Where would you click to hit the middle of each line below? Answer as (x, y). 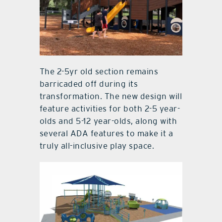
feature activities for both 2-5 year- (110, 108)
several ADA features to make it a (106, 133)
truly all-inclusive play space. (97, 145)
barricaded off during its (89, 83)
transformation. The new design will (111, 96)
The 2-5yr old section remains (99, 71)
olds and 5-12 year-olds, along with (108, 121)
